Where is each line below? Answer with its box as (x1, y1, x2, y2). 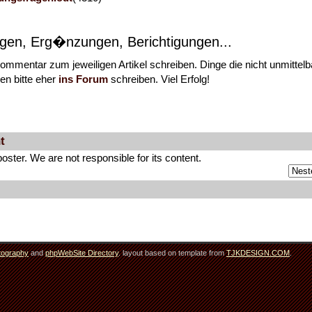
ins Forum (58, 73, 109, 85)
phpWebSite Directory (45, 248, 118, 257)
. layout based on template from (118, 248, 226, 257)
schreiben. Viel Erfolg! (108, 73, 210, 85)
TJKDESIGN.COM (226, 248, 290, 257)
